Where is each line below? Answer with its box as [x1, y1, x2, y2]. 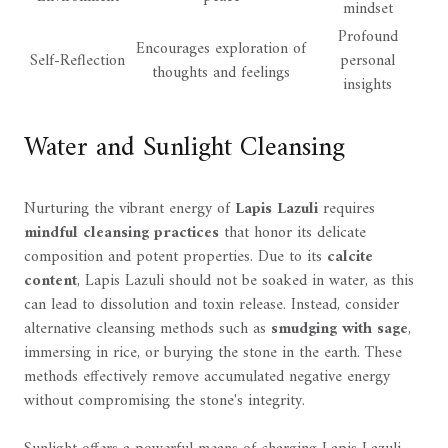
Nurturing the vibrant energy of [24, 195, 235, 224]
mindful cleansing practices [24, 219, 219, 248]
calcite [327, 243, 373, 272]
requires [318, 195, 375, 224]
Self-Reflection [30, 47, 125, 76]
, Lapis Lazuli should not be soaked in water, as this [77, 267, 414, 296]
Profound [337, 23, 398, 52]
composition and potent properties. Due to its [24, 243, 327, 272]
